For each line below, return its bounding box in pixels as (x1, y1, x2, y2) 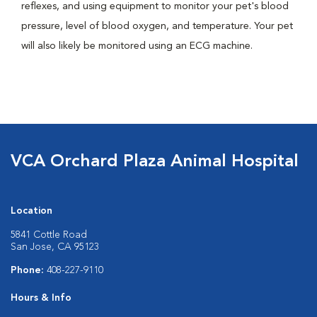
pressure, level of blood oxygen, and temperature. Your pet (21, 21, 293, 31)
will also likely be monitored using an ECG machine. (21, 41, 253, 51)
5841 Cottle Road (11, 230, 87, 240)
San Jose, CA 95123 (11, 242, 99, 252)
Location (11, 206, 52, 216)
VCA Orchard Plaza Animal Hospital (11, 154, 299, 171)
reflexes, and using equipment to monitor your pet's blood (21, 1, 289, 11)
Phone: (11, 265, 47, 275)
